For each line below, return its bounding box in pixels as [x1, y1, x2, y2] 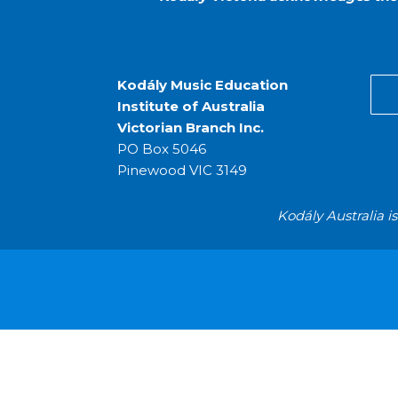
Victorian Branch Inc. [117, 119, 264, 137]
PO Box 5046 [117, 140, 206, 158]
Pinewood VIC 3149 [117, 162, 247, 179]
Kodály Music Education [117, 76, 288, 94]
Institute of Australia [117, 98, 265, 115]
